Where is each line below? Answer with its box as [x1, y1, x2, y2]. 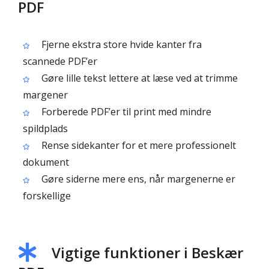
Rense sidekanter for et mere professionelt [39, 139, 236, 152]
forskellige [23, 189, 71, 202]
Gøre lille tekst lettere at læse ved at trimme [39, 71, 238, 85]
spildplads [23, 122, 68, 135]
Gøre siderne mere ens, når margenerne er [39, 172, 235, 186]
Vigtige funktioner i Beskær [52, 243, 243, 262]
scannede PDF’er [23, 55, 97, 68]
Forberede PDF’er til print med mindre [39, 105, 211, 118]
